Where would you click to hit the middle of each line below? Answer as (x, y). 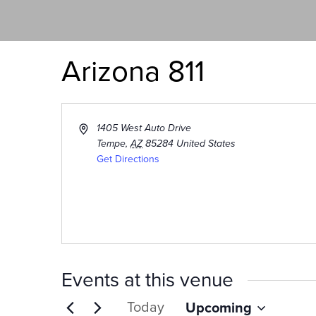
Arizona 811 (133, 72)
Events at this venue (147, 280)
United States (206, 144)
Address (97, 128)
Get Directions (128, 159)
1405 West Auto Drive (144, 128)
